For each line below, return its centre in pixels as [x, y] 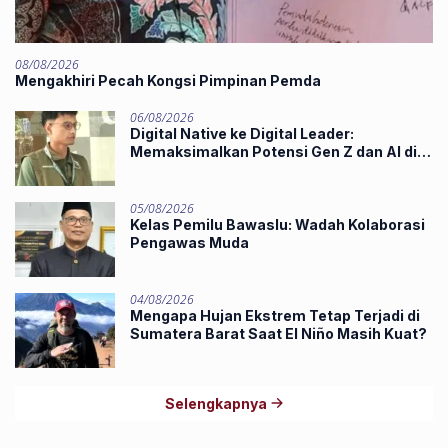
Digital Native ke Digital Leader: [242, 133]
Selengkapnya [217, 403]
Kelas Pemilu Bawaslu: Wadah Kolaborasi [277, 224]
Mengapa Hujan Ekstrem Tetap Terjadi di [275, 315]
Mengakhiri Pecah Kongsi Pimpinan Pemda [168, 80]
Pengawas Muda [189, 242]
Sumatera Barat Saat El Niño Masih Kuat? [278, 333]
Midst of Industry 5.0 [204, 169]
